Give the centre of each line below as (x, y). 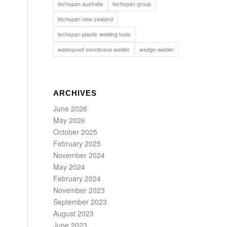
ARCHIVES (75, 93)
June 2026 (70, 108)
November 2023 (79, 190)
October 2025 (75, 132)
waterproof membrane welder (94, 49)
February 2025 (77, 143)
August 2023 (74, 213)
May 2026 (69, 120)
